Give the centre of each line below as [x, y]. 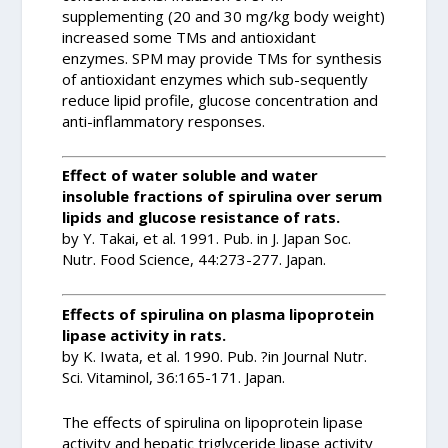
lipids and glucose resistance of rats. [201, 217]
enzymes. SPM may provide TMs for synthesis [222, 57]
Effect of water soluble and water [190, 175]
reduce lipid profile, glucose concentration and [220, 99]
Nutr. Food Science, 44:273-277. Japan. [194, 259]
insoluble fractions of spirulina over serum [222, 196]
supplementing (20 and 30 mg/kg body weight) [224, 15]
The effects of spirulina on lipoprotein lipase [213, 421]
